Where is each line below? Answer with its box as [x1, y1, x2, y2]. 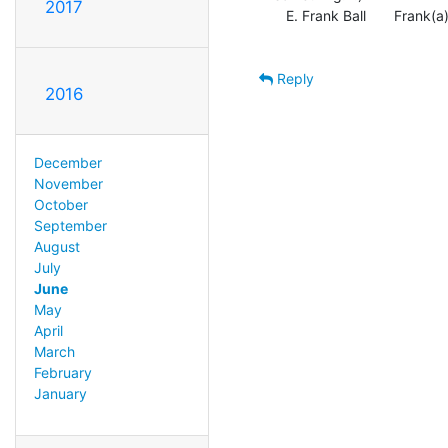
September [33, 216, 107, 234]
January [33, 384, 87, 402]
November [33, 174, 103, 192]
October [33, 195, 88, 213]
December [33, 153, 102, 171]
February [33, 363, 92, 381]
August [33, 237, 80, 255]
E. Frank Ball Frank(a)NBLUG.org [274, 6, 286, 24]
